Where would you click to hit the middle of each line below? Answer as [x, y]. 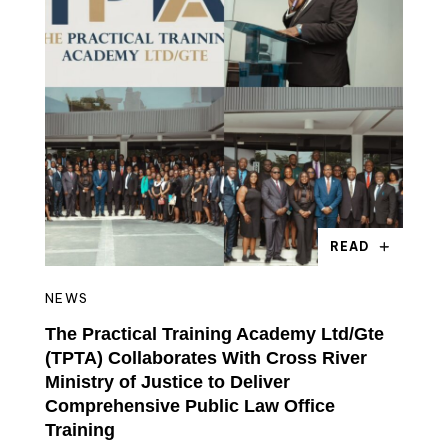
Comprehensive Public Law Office [190, 406]
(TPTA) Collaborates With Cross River [206, 358]
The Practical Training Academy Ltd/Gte [214, 334]
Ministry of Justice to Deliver [167, 382]
